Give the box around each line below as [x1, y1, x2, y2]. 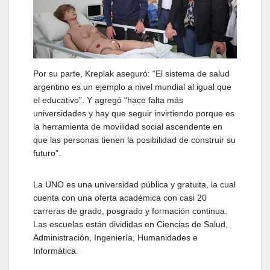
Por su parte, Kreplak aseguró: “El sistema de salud [33, 69, 230, 79]
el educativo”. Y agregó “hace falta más [33, 95, 183, 105]
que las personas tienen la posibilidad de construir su [33, 135, 236, 145]
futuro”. [33, 148, 63, 159]
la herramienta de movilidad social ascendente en [33, 122, 222, 132]
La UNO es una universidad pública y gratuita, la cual [33, 180, 236, 190]
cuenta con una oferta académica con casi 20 [33, 193, 207, 203]
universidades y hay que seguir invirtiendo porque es [33, 108, 234, 119]
